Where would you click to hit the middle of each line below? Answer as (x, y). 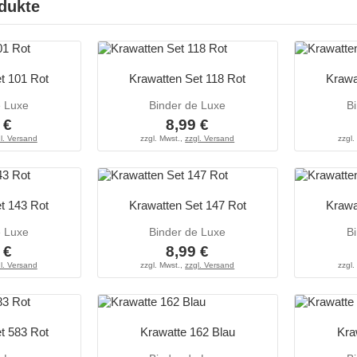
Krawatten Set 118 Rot (188, 79)
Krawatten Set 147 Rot (187, 206)
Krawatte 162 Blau (187, 332)
